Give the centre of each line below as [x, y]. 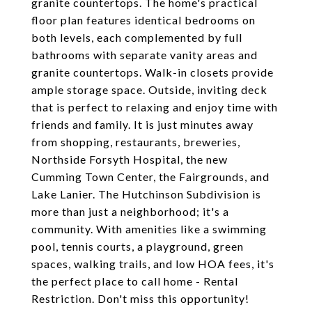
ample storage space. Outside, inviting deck [149, 89]
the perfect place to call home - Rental [135, 281]
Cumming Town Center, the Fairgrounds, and [150, 177]
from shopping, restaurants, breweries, [136, 142]
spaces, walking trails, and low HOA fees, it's [153, 264]
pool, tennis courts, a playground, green [138, 246]
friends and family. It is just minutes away [142, 124]
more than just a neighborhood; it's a [130, 211]
